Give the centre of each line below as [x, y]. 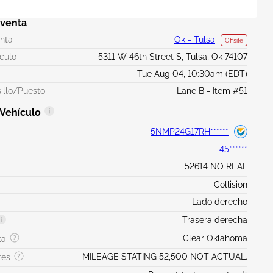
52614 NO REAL [216, 166]
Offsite [234, 41]
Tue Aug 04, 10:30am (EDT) [192, 74]
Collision [230, 185]
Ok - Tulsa [194, 40]
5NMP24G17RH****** [189, 131]
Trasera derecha [214, 220]
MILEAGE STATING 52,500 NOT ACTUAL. [165, 257]
